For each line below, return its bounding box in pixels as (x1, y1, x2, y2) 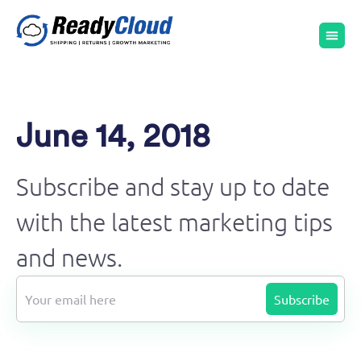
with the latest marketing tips (16, 207, 333, 237)
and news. (16, 243, 122, 272)
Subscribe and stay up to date (16, 172, 330, 201)
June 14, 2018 (16, 121, 210, 153)
